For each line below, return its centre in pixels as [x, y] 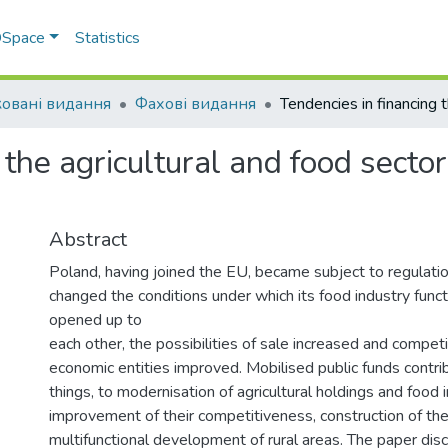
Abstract [88, 239]
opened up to [95, 320]
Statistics [108, 38]
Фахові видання [195, 104]
